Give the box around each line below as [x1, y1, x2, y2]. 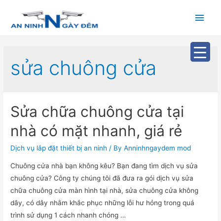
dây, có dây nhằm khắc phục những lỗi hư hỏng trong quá [10, 199, 195, 207]
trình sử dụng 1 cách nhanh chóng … [10, 211, 126, 220]
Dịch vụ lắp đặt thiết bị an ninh [10, 144, 108, 152]
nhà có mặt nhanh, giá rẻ [10, 122, 183, 140]
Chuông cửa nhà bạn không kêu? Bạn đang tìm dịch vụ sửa [10, 162, 198, 170]
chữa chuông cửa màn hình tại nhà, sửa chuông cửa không [10, 186, 199, 195]
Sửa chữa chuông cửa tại [10, 103, 184, 121]
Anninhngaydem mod [124, 144, 191, 152]
